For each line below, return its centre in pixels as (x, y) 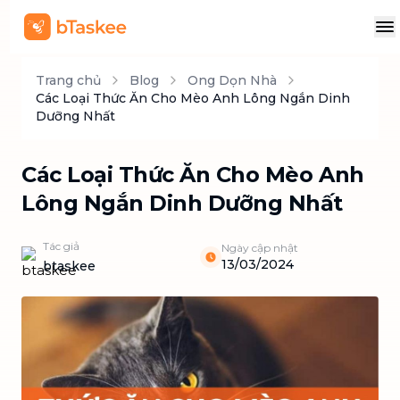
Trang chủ (68, 80)
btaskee (69, 266)
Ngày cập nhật (260, 248)
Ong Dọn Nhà (232, 80)
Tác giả (61, 246)
